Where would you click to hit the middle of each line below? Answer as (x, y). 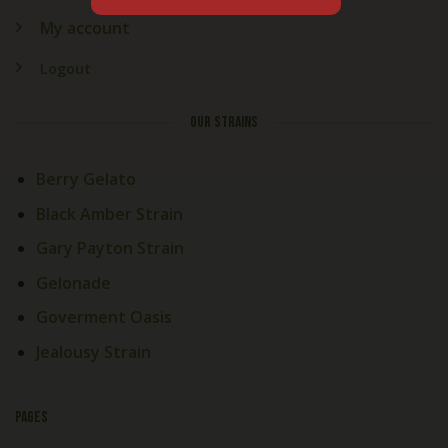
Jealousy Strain (93, 351)
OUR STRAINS (224, 123)
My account (84, 28)
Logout (65, 69)
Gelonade (73, 282)
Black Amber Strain (109, 213)
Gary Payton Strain (109, 248)
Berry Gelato (85, 179)
